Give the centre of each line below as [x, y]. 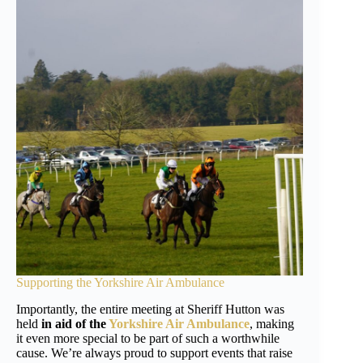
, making [272, 323]
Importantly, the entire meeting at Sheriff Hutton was [150, 309]
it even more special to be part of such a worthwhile [148, 338]
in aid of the [74, 323]
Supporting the [55, 282]
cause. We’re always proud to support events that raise [154, 352]
